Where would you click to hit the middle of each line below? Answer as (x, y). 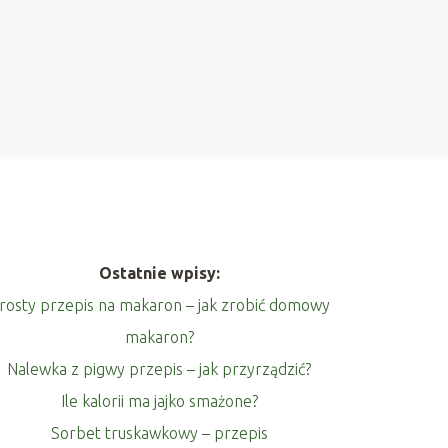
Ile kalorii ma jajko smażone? (159, 400)
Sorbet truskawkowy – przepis (159, 432)
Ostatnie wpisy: (159, 272)
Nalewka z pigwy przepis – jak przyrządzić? (159, 368)
